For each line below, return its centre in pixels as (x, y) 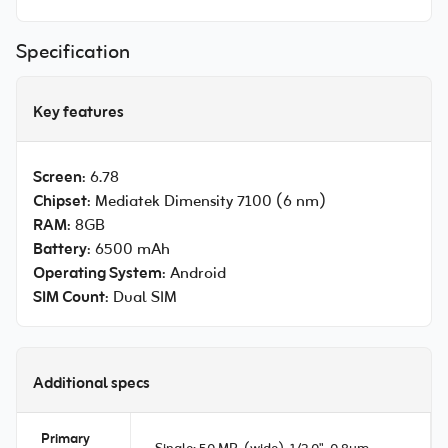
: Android (194, 274)
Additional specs (91, 384)
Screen (57, 178)
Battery (60, 250)
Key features (78, 113)
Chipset (60, 202)
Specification (73, 53)
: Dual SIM (141, 298)
